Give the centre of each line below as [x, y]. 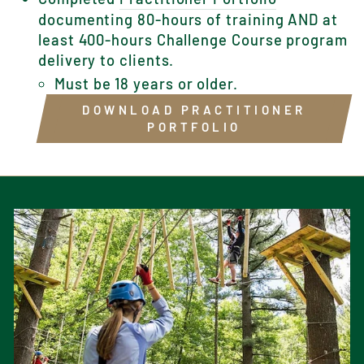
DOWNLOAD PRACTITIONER [194, 109]
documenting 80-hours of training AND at [188, 19]
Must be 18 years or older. [146, 83]
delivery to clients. [106, 60]
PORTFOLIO [194, 126]
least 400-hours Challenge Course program [193, 39]
